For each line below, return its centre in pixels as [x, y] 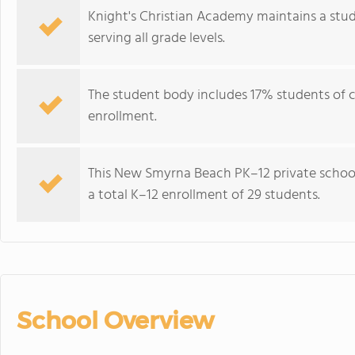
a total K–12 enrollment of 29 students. [204, 195]
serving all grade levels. [157, 38]
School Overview [115, 321]
